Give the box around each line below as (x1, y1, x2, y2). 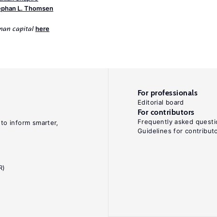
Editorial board (138, 98, 184, 106)
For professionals (138, 88, 198, 97)
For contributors (138, 108, 195, 117)
